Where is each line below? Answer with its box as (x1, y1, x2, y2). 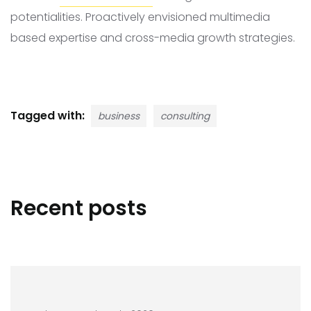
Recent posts (10, 194, 147, 224)
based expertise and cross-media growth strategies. (10, 30, 295, 47)
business (98, 109, 140, 124)
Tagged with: (10, 108, 87, 124)
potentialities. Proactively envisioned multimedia (10, 9, 270, 26)
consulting (160, 109, 210, 124)
